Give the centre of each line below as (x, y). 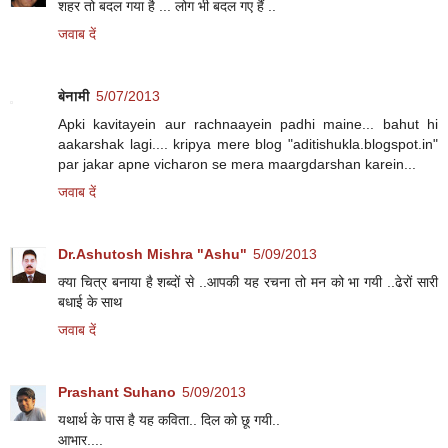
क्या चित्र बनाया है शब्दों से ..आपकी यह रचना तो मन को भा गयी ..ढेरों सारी (248, 281)
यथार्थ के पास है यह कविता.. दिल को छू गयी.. (169, 419)
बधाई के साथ (90, 301)
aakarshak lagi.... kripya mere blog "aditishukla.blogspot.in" (248, 143)
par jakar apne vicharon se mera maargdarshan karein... (237, 163)
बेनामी (74, 95)
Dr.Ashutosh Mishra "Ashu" (152, 253)
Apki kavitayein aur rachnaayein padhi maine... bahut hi (248, 123)
